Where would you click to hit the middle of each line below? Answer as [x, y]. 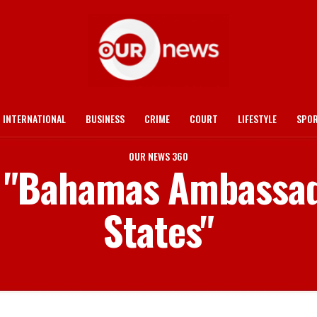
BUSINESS [105, 119]
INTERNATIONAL [34, 119]
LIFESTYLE [257, 119]
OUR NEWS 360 [158, 156]
